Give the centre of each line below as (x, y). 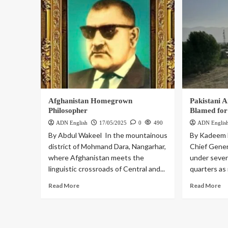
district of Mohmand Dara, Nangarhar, (107, 147)
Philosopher (68, 111)
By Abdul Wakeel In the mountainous (108, 135)
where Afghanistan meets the (96, 158)
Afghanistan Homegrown (90, 101)
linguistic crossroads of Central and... (106, 169)
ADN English (72, 123)
